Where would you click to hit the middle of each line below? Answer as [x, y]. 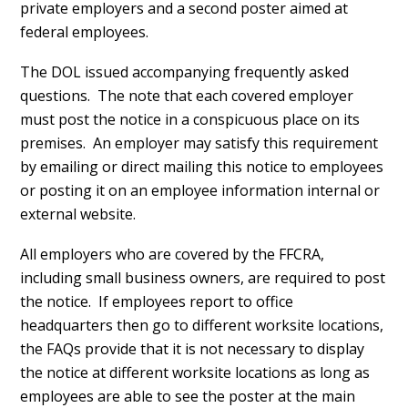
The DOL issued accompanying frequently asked [185, 72]
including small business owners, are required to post [203, 278]
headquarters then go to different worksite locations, [202, 325]
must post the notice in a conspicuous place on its [190, 119]
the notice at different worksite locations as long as [195, 372]
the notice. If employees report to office [157, 301]
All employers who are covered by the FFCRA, [173, 254]
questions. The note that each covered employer [187, 96]
